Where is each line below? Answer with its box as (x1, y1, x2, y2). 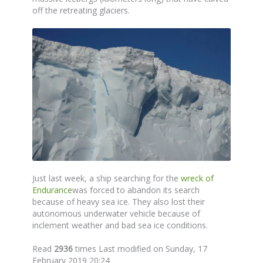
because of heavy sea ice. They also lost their (32, 195, 205, 207)
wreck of (181, 172, 214, 184)
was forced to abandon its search (72, 184, 200, 195)
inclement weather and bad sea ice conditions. (32, 219, 213, 231)
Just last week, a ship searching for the (32, 172, 181, 184)
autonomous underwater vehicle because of (32, 207, 200, 219)
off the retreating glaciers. (32, 5, 132, 16)
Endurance (32, 184, 72, 195)
